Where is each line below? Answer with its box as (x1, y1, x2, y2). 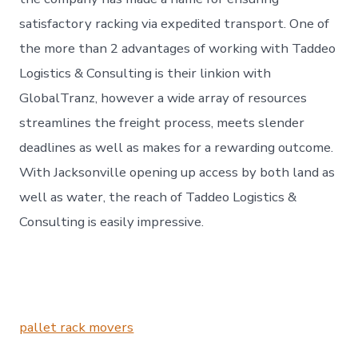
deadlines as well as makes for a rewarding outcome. (19, 137, 334, 157)
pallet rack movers (19, 318, 134, 337)
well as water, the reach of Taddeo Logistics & (19, 187, 297, 206)
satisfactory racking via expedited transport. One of (19, 14, 330, 33)
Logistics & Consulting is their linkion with (19, 63, 272, 82)
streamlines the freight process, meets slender (19, 113, 305, 132)
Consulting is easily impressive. (19, 212, 205, 231)
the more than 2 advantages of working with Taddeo (19, 38, 336, 58)
